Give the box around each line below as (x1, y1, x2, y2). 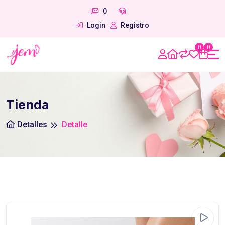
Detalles (15, 119, 47, 129)
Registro (119, 21, 149, 29)
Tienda (6, 97, 49, 113)
